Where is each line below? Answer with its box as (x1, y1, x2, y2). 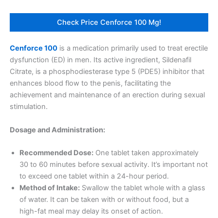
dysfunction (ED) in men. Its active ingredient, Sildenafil (10, 55, 191, 65)
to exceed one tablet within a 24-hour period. (19, 172, 169, 181)
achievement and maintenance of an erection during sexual (10, 91, 205, 100)
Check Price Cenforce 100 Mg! (57, 18, 161, 27)
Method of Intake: (19, 183, 80, 193)
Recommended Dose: (19, 148, 93, 158)
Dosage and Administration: (10, 125, 105, 134)
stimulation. (10, 102, 48, 111)
